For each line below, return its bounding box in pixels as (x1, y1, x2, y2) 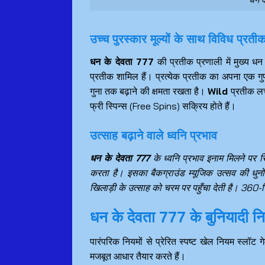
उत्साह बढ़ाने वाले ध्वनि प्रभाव (90, 127, 217, 143)
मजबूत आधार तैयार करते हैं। (90, 250, 186, 263)
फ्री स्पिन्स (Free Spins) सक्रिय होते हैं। (90, 99, 236, 112)
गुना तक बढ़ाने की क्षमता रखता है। (90, 85, 208, 97)
